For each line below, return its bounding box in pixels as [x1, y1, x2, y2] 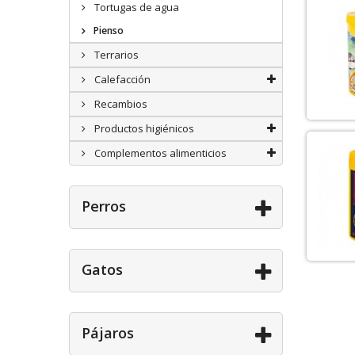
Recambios [92, 97, 147, 111]
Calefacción [92, 72, 151, 86]
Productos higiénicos [92, 121, 194, 136]
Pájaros [82, 323, 134, 342]
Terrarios [92, 48, 139, 62]
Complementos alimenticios [92, 146, 227, 160]
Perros [82, 197, 126, 216]
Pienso [91, 24, 124, 37]
